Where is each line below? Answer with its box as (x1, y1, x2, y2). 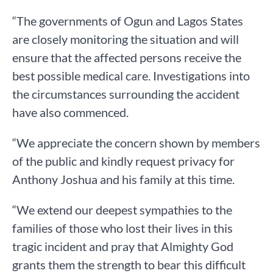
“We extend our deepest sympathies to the (12, 202, 232, 218)
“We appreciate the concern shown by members (12, 135, 260, 151)
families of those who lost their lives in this (12, 221, 233, 236)
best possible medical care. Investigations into (12, 68, 250, 83)
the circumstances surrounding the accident (12, 87, 239, 102)
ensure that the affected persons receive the (12, 50, 241, 65)
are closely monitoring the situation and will (12, 32, 239, 47)
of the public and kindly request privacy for (12, 154, 235, 169)
